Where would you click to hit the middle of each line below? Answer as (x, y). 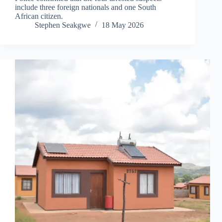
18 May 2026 (123, 25)
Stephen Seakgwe (63, 25)
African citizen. (39, 16)
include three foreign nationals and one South (85, 7)
